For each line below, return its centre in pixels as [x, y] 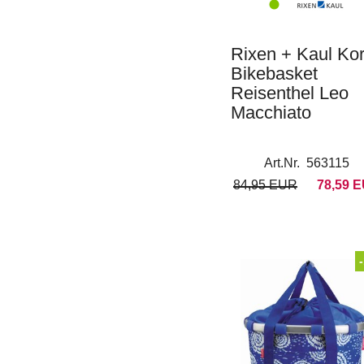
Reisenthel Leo [290, 93]
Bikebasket [274, 74]
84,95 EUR [265, 185]
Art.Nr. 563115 [307, 163]
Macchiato [271, 113]
